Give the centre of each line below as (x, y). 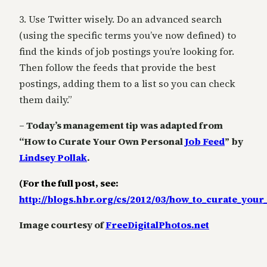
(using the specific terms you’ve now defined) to (128, 35)
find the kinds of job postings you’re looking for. (127, 52)
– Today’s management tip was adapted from (121, 125)
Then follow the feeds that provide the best (117, 68)
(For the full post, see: (69, 183)
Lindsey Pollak (53, 158)
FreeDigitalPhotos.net (157, 225)
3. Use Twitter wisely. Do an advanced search (120, 19)
